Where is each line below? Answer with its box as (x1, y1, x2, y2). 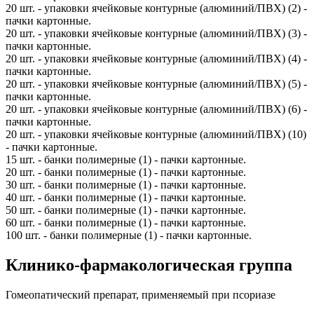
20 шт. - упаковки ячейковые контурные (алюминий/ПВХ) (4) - (6, 52, 307, 64)
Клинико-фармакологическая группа (6, 255, 292, 274)
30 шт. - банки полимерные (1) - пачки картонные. (6, 178, 246, 191)
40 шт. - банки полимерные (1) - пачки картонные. (6, 191, 246, 203)
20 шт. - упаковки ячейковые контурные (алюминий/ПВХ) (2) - (6, 1, 307, 14)
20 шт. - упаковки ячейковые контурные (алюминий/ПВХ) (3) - (6, 27, 307, 39)
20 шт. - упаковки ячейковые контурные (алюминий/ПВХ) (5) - (6, 77, 307, 90)
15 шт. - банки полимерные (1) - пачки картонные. (6, 153, 246, 165)
